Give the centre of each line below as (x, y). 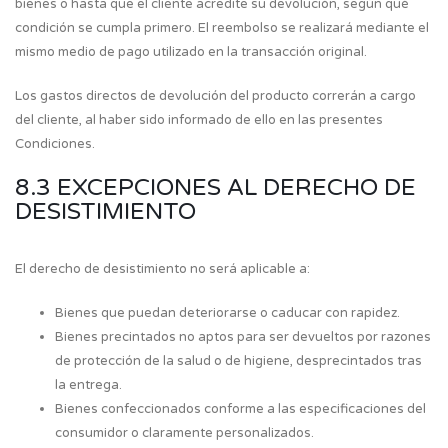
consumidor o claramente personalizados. (184, 433)
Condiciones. (55, 144)
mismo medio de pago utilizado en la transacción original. (191, 52)
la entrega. (88, 385)
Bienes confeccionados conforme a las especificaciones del (240, 409)
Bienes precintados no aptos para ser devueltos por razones (243, 337)
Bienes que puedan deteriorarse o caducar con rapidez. (227, 313)
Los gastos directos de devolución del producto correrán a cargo (215, 96)
